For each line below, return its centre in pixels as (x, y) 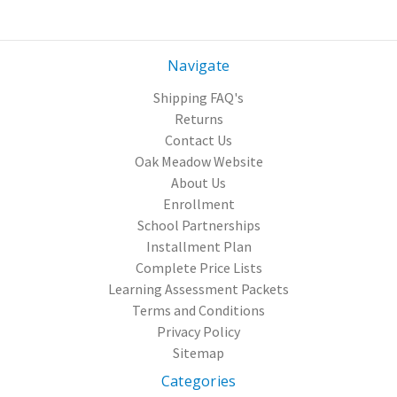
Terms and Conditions (198, 310)
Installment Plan (198, 246)
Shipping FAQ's (198, 97)
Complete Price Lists (198, 267)
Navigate (198, 65)
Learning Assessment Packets (198, 288)
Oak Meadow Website (198, 161)
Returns (198, 118)
